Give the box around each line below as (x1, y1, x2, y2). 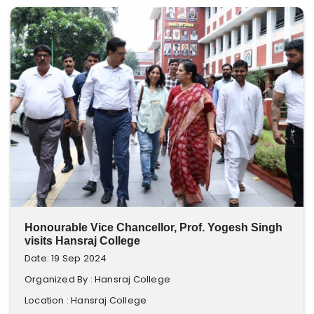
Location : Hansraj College (25, 294, 147, 307)
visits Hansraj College (25, 235, 140, 247)
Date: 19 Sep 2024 (25, 252, 107, 265)
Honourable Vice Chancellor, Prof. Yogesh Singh (25, 221, 282, 233)
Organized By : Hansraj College (25, 273, 170, 286)
